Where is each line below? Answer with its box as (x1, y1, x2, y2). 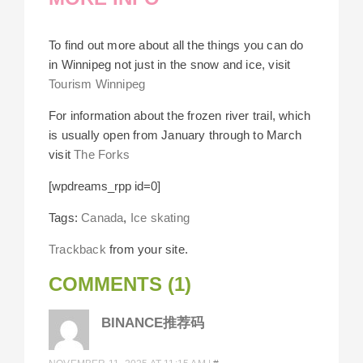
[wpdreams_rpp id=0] (49, 179, 160, 194)
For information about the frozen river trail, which (49, 109, 311, 123)
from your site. (105, 242, 189, 257)
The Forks (74, 147, 130, 162)
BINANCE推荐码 (101, 315, 204, 331)
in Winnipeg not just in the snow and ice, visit (49, 58, 291, 72)
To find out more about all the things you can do (49, 38, 304, 53)
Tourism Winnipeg (49, 77, 146, 92)
